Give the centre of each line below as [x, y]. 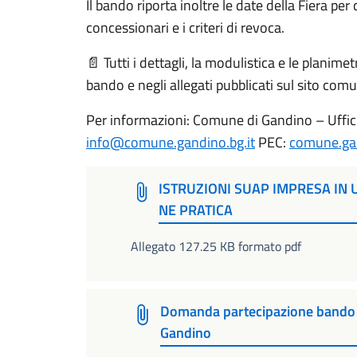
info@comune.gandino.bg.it [171, 142]
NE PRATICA [196, 210]
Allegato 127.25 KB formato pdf [216, 246]
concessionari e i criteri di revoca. [185, 27]
